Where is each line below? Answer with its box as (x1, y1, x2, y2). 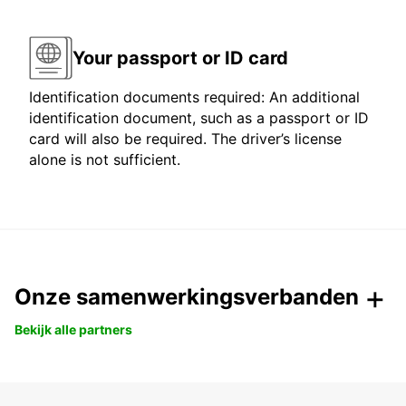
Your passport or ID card (72, 46, 288, 69)
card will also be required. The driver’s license (29, 130, 342, 149)
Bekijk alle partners (14, 322, 132, 338)
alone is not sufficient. (29, 150, 180, 169)
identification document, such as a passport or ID (29, 109, 369, 128)
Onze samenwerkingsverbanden (14, 284, 359, 311)
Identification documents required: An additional (29, 88, 360, 107)
